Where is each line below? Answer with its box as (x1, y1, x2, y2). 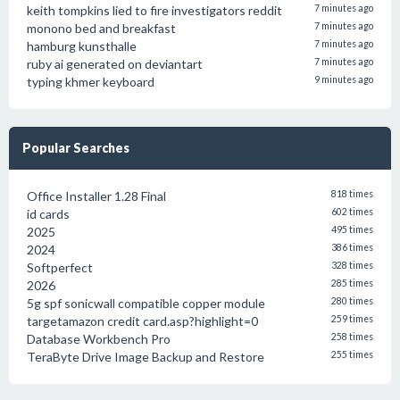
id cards (27, 206, 70, 221)
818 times (331, 188, 373, 199)
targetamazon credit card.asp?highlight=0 (27, 313, 258, 329)
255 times (331, 349, 373, 360)
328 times (331, 260, 373, 271)
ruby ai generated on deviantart (27, 56, 203, 71)
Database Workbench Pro (27, 331, 171, 346)
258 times (331, 331, 373, 342)
